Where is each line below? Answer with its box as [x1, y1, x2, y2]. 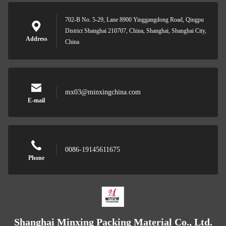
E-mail [28, 97, 45, 104]
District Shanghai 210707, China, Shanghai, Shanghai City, [65, 27, 206, 34]
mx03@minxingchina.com [65, 88, 141, 96]
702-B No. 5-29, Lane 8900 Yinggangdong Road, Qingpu [65, 16, 204, 23]
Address [25, 35, 47, 42]
